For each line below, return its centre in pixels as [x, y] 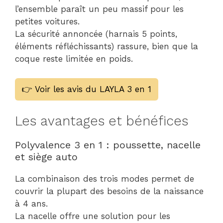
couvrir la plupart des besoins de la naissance [109, 191]
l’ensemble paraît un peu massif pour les [99, 9]
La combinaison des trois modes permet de [105, 179]
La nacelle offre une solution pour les [93, 216]
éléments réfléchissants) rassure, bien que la [107, 46]
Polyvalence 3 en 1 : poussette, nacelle [108, 145]
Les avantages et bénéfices [102, 121]
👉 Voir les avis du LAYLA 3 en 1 [87, 89]
